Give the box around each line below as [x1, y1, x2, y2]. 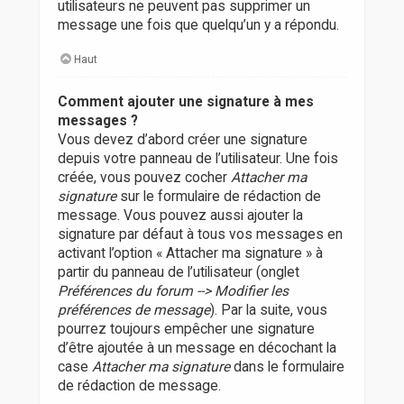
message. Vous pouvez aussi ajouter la [57, 207, 303, 224]
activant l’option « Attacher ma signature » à [57, 244, 323, 262]
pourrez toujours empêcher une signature [57, 320, 315, 337]
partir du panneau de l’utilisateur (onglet [57, 263, 299, 280]
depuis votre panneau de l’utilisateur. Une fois [57, 150, 338, 167]
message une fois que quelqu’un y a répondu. [57, 17, 339, 34]
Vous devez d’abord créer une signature [57, 131, 308, 148]
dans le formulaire [229, 358, 344, 375]
